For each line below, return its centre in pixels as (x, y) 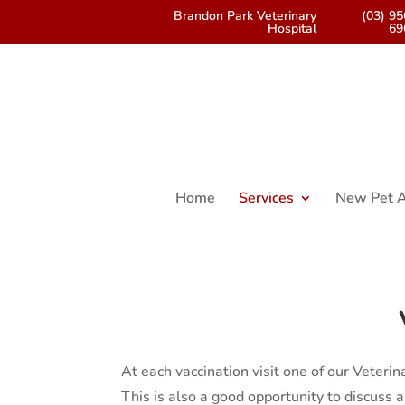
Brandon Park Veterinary (245, 15)
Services (266, 198)
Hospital (292, 28)
